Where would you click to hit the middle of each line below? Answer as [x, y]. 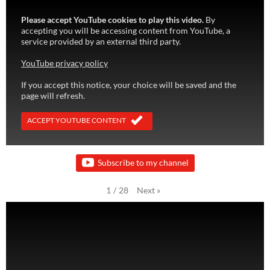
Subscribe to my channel [143, 162]
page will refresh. [53, 96]
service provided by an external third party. [101, 42]
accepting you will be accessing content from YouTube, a [126, 31]
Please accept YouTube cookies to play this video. [112, 20]
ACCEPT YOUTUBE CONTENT [77, 121]
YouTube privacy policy [64, 63]
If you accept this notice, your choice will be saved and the [129, 85]
